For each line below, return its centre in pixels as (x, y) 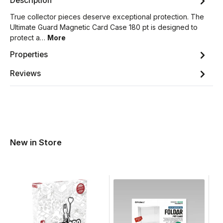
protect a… (29, 37)
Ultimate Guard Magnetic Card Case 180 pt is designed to (104, 27)
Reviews (25, 74)
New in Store (36, 142)
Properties (29, 55)
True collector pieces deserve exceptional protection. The (107, 16)
